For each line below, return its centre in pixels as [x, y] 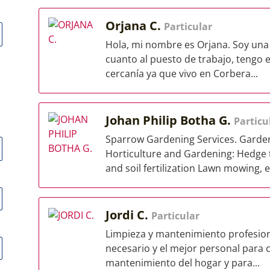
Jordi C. [128, 215]
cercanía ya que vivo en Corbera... [182, 74]
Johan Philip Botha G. [170, 120]
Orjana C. [135, 26]
